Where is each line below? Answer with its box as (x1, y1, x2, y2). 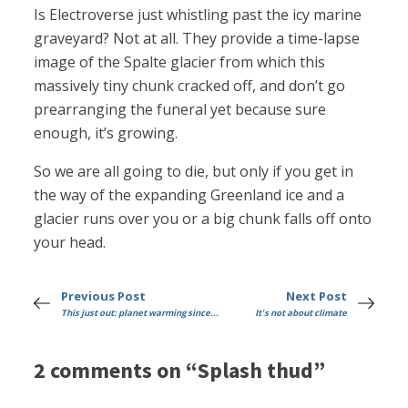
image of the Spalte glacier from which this (34, 52, 326, 73)
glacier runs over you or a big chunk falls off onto (34, 209, 372, 229)
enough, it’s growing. (34, 123, 178, 144)
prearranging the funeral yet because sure (34, 99, 327, 120)
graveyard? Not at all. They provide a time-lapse (34, 28, 361, 49)
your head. (34, 232, 107, 253)
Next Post (285, 288, 347, 305)
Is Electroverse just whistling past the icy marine (34, 5, 362, 25)
